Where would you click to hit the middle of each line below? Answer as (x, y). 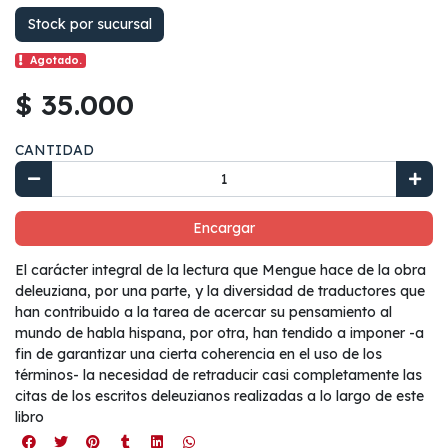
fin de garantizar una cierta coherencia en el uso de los (198, 354)
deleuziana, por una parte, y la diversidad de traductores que (220, 291)
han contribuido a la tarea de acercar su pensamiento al (203, 312)
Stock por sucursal (89, 24)
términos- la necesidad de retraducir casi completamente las (218, 375)
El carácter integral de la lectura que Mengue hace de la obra (220, 270)
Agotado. (56, 60)
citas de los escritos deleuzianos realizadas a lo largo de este (219, 396)
